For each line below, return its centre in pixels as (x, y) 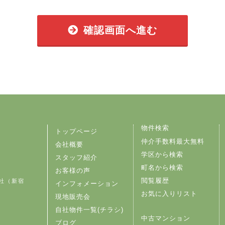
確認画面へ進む (120, 30)
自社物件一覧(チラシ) (89, 209)
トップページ (76, 131)
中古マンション (166, 218)
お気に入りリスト (169, 193)
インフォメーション (87, 183)
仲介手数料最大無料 (173, 141)
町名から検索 (162, 167)
